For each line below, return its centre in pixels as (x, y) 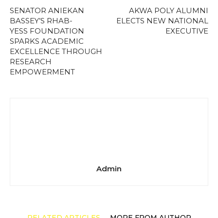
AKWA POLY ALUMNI (169, 10)
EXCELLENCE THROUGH (56, 51)
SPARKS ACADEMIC (47, 41)
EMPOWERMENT (42, 72)
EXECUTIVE (187, 31)
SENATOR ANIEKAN (47, 10)
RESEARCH (31, 61)
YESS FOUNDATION (47, 31)
